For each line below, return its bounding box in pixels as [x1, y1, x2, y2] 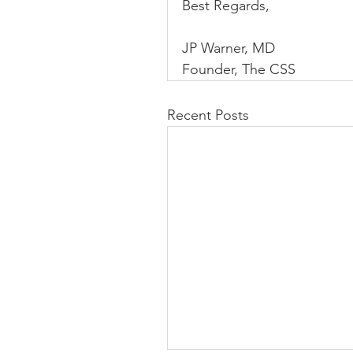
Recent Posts [167, 106, 249, 124]
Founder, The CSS [182, 60, 295, 78]
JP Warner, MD [182, 39, 275, 57]
